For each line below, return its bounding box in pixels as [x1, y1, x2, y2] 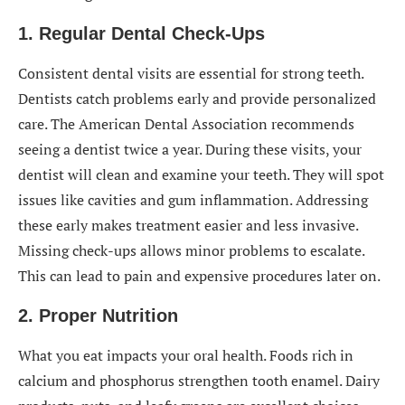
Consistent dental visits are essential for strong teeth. [18, 63, 363, 83]
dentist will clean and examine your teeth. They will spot [18, 165, 384, 184]
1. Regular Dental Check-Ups [18, 24, 265, 43]
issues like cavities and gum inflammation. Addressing [18, 190, 368, 210]
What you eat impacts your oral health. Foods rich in [18, 345, 353, 365]
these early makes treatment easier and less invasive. [18, 215, 358, 235]
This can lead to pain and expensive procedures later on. [18, 266, 381, 286]
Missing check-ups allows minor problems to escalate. [18, 240, 364, 260]
